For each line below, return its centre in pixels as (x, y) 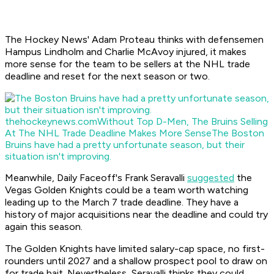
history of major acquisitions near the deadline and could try (136, 215)
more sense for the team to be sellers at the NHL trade (128, 64)
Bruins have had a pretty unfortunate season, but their (125, 145)
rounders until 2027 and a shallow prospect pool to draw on (136, 261)
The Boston (238, 133)
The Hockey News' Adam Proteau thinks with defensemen (134, 40)
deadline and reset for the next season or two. (107, 76)
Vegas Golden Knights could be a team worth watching (127, 190)
